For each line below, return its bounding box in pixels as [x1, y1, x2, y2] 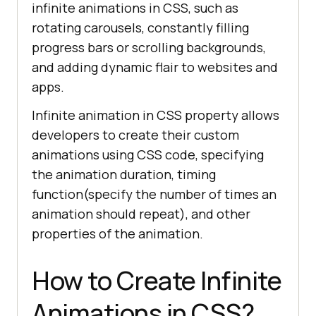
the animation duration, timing [32, 166, 216, 183]
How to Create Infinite [32, 263, 281, 298]
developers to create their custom [32, 126, 239, 144]
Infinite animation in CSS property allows [32, 107, 279, 124]
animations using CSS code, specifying [32, 146, 264, 164]
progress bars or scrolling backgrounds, [32, 39, 266, 56]
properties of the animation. [32, 225, 203, 243]
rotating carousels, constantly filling [32, 19, 249, 37]
